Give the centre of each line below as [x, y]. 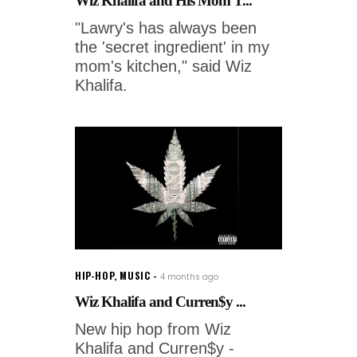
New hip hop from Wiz [153, 330]
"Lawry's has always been [166, 28]
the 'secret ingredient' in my [172, 47]
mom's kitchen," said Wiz [163, 67]
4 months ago [190, 277]
